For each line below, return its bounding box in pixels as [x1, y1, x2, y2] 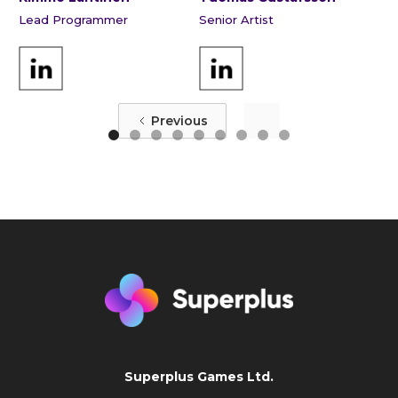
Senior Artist [199, 12, 274, 28]
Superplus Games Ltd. [124, 369, 274, 386]
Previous [151, 113, 208, 130]
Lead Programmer [19, 12, 128, 28]
